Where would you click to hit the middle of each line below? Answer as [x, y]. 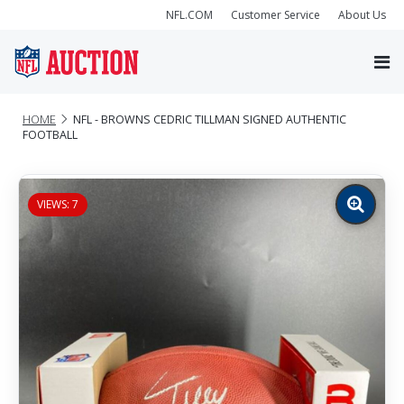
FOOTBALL [50, 134]
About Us [362, 14]
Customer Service [275, 14]
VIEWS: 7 [58, 204]
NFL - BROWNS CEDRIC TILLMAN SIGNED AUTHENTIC [210, 119]
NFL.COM [189, 14]
